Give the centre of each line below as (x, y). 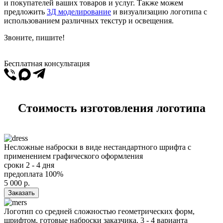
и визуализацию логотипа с (159, 11)
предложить (25, 11)
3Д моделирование (79, 11)
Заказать (21, 193)
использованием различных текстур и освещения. (89, 20)
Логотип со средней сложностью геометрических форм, (99, 211)
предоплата (23, 174)
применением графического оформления (73, 156)
